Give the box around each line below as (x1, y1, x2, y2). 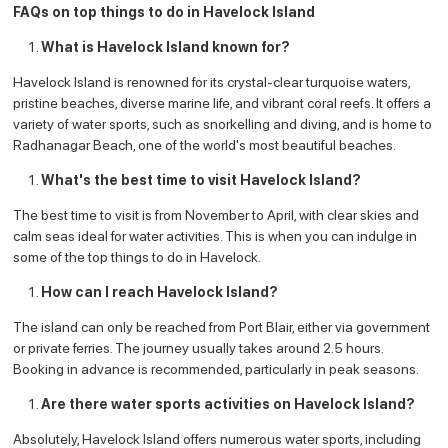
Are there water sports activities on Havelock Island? (41, 395, 416, 412)
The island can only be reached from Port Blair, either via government (13, 318, 431, 335)
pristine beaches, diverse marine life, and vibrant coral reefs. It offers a (13, 94, 432, 111)
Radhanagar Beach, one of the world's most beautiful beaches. (13, 136, 397, 153)
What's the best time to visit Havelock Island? (41, 171, 362, 188)
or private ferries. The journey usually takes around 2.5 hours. (13, 339, 384, 356)
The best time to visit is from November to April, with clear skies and (13, 206, 420, 223)
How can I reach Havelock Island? (41, 283, 279, 300)
